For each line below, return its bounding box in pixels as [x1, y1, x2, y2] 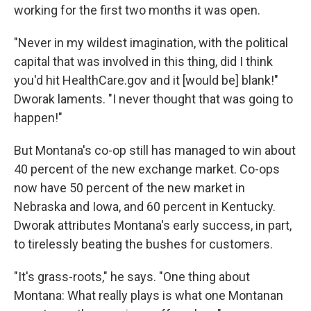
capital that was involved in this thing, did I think [14, 54, 273, 69]
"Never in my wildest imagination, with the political [14, 35, 288, 51]
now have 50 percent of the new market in [14, 180, 245, 196]
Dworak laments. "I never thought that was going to [14, 92, 293, 107]
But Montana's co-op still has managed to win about [14, 143, 296, 158]
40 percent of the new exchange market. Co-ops [14, 162, 280, 177]
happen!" [14, 110, 62, 126]
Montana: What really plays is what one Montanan [14, 288, 283, 303]
